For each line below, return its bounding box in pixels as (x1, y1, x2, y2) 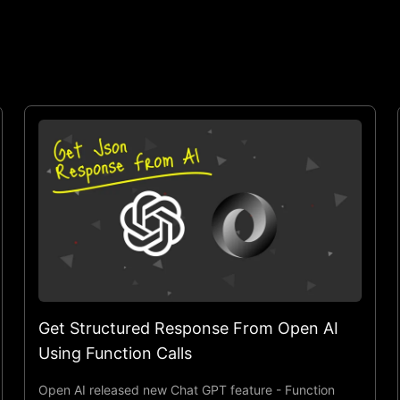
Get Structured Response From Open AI (37, 318, 338, 337)
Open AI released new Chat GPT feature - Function (37, 381, 335, 397)
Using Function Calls (37, 343, 192, 362)
